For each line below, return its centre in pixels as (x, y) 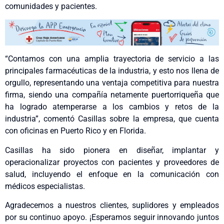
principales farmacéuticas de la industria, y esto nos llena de (112, 71)
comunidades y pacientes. (51, 6)
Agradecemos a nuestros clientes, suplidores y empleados (112, 205)
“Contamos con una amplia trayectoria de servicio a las (112, 59)
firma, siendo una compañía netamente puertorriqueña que (112, 95)
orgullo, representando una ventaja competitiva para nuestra (112, 83)
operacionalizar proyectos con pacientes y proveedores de (112, 162)
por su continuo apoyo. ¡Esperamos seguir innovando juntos (112, 217)
